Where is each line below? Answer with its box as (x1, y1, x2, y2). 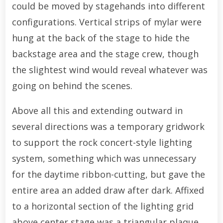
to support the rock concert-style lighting (11, 136, 192, 148)
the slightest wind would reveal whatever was (11, 63, 208, 76)
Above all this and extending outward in (11, 104, 183, 116)
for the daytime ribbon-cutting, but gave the (11, 168, 205, 180)
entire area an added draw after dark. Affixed (11, 184, 204, 196)
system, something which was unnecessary (11, 152, 196, 164)
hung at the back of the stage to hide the (11, 31, 190, 44)
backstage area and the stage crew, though (11, 47, 199, 60)
